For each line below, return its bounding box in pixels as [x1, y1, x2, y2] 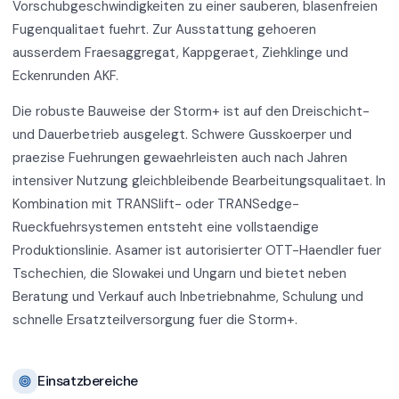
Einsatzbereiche [37, 370, 139, 390]
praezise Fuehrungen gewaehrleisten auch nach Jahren [12, 148, 347, 167]
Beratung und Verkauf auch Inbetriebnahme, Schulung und [12, 287, 363, 305]
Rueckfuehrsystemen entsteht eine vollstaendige [12, 217, 319, 236]
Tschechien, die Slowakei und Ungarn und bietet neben [12, 264, 346, 282]
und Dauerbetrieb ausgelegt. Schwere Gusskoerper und [12, 125, 352, 143]
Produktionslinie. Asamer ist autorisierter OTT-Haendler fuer [12, 240, 381, 259]
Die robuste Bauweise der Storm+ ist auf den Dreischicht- [12, 102, 370, 120]
